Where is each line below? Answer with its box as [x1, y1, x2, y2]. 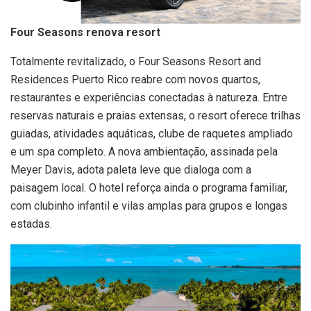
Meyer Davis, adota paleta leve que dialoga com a [10, 163, 251, 177]
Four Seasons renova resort [10, 26, 160, 40]
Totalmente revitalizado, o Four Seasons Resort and [10, 55, 261, 69]
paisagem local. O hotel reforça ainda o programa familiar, [10, 181, 287, 195]
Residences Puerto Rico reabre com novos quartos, [10, 73, 260, 87]
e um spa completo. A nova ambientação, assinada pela [10, 145, 278, 159]
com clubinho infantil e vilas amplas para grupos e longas [10, 199, 287, 213]
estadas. [10, 217, 52, 231]
